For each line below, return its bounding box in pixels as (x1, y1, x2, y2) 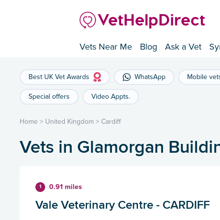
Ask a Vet (165, 41, 201, 53)
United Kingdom (45, 117, 94, 126)
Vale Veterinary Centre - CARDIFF (35, 196, 210, 214)
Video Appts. (91, 92, 130, 101)
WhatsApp (135, 73, 165, 82)
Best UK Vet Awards (28, 73, 89, 82)
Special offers (28, 92, 70, 101)
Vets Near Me (80, 41, 132, 53)
